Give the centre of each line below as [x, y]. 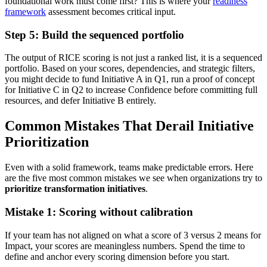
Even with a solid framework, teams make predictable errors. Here [129, 167]
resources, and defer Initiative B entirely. [80, 101]
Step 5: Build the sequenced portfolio [94, 35]
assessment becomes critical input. [111, 11]
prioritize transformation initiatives [75, 189]
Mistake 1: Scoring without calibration [99, 212]
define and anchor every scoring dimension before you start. [117, 256]
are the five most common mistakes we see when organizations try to [133, 178]
